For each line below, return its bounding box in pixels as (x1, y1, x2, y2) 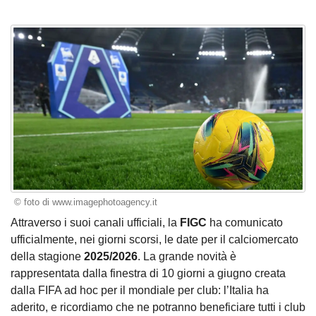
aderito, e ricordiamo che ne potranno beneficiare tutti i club (11, 300, 305, 313)
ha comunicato (207, 216, 283, 229)
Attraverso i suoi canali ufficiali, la (11, 216, 180, 229)
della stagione (11, 250, 84, 262)
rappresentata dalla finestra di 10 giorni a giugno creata (11, 267, 286, 279)
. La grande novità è (138, 250, 236, 262)
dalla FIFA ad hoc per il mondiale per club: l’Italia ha (11, 284, 269, 296)
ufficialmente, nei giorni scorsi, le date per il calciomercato (11, 233, 298, 245)
